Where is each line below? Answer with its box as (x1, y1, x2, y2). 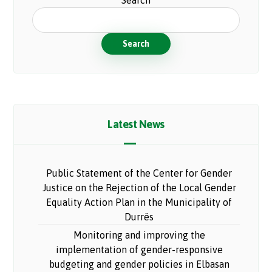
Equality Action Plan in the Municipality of (46, 197, 232, 208)
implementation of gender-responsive (55, 244, 223, 256)
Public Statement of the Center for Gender (46, 168, 232, 179)
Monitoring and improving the (73, 229, 205, 241)
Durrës (124, 211, 154, 223)
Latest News (107, 118, 165, 131)
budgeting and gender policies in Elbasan (49, 259, 229, 270)
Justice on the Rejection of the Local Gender (42, 182, 236, 194)
